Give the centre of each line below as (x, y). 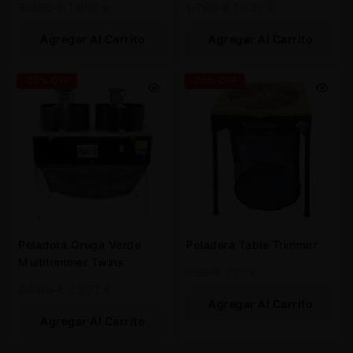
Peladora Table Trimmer (251, 245)
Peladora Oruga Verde (80, 245)
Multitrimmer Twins (107, 262)
